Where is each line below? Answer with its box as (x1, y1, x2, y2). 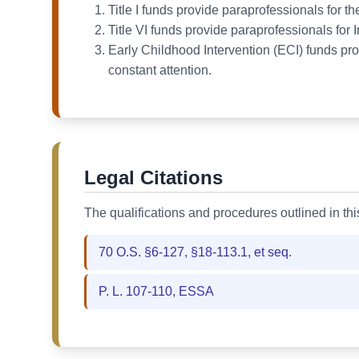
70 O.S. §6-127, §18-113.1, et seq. (99, 245, 292, 260)
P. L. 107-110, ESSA (99, 284, 214, 299)
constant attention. (108, 63, 212, 78)
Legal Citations (84, 167, 223, 189)
